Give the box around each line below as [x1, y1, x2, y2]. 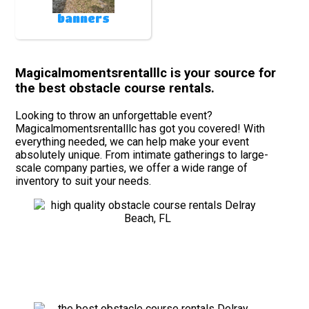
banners [57, 11, 110, 25]
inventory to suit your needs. [15, 174, 152, 188]
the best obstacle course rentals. [15, 81, 215, 97]
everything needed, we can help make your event [15, 134, 250, 148]
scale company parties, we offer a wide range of [15, 161, 248, 175]
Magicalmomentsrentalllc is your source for [15, 66, 277, 81]
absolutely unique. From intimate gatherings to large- [15, 148, 269, 161]
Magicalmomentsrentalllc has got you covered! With [15, 121, 266, 135]
